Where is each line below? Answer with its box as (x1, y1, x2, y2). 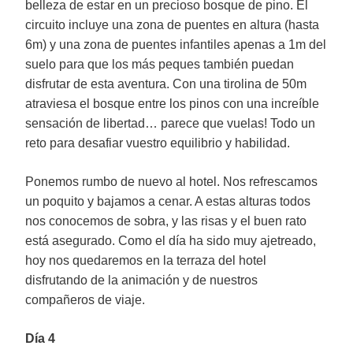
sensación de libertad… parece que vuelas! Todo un (25, 117, 315, 130)
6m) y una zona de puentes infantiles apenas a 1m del (25, 38, 326, 51)
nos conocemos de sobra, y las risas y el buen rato (25, 214, 307, 228)
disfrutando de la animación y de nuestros (25, 273, 258, 287)
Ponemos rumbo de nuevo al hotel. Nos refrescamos (25, 175, 318, 188)
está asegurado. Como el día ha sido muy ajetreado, (25, 234, 316, 247)
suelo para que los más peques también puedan (25, 58, 294, 71)
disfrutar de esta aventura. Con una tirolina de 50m (25, 77, 307, 91)
